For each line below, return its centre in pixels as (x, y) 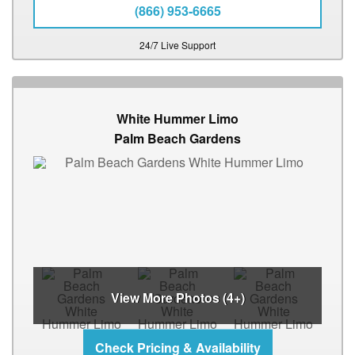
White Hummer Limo (177, 119)
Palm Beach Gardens (177, 139)
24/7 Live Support (177, 45)
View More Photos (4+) (177, 298)
